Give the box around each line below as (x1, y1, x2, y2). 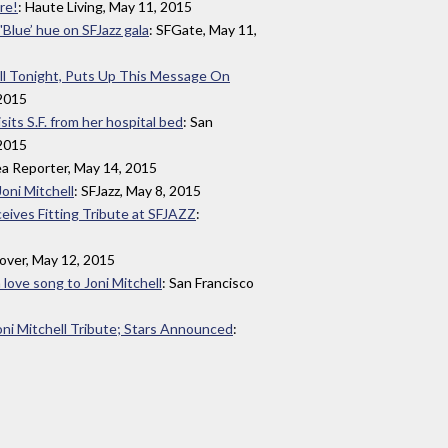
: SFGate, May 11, (149, 21, 257, 39)
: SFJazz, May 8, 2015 (74, 182, 201, 200)
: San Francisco (162, 274, 254, 292)
